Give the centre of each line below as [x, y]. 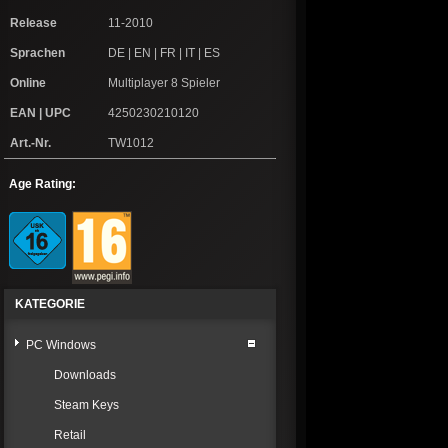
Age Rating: [42, 184]
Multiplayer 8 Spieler [164, 83]
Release [33, 23]
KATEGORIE [50, 304]
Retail [70, 435]
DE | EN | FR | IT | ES [164, 53]
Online [28, 83]
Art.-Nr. [30, 143]
